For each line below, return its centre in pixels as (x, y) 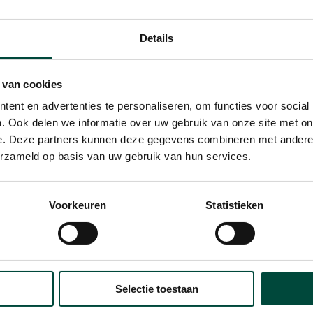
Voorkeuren (78, 205)
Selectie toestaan (156, 289)
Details (156, 38)
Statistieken (235, 205)
